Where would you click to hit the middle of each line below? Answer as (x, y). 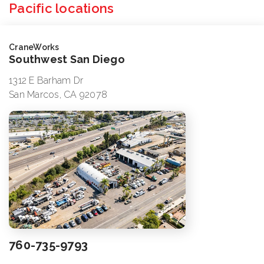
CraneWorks (34, 47)
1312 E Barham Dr (46, 81)
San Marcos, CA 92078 (58, 95)
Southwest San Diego (67, 60)
